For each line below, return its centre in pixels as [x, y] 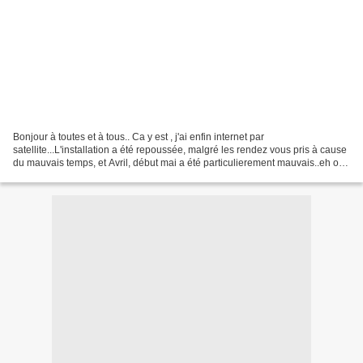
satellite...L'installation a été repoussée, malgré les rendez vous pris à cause [180, 149]
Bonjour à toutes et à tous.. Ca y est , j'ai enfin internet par [139, 137]
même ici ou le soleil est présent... [87, 175]
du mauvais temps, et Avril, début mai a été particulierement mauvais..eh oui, [181, 162]
